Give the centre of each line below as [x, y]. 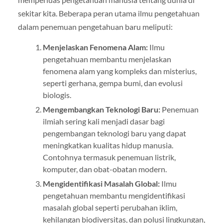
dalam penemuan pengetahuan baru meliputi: [95, 26]
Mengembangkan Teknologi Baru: [101, 110]
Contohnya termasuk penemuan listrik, [109, 157]
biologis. [57, 95]
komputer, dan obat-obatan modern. [105, 169]
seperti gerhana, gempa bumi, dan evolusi [112, 83]
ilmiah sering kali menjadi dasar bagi [104, 121]
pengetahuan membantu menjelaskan [107, 59]
